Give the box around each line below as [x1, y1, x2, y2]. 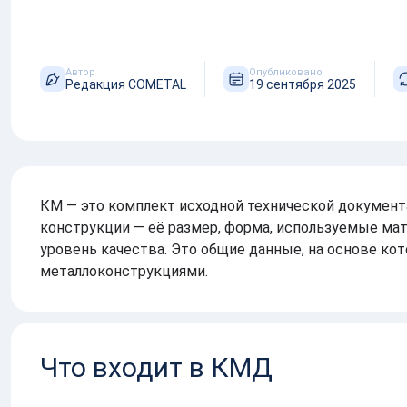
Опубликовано [249, 65, 323, 78]
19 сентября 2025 [249, 76, 356, 92]
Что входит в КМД [40, 352, 273, 384]
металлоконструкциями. [40, 263, 208, 281]
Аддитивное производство [56, 8, 265, 28]
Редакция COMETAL [65, 76, 186, 92]
